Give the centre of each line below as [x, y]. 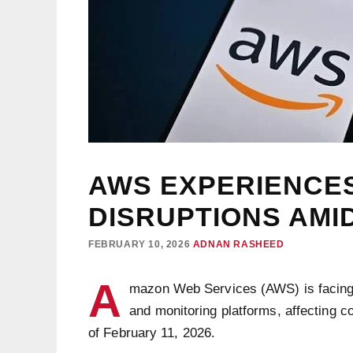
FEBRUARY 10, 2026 [139, 244]
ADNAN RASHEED [238, 244]
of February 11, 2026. [152, 333]
